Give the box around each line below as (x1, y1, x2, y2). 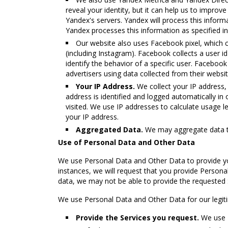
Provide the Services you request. (76, 213, 199, 222)
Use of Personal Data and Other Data (58, 137, 195, 147)
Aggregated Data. (76, 125, 143, 134)
